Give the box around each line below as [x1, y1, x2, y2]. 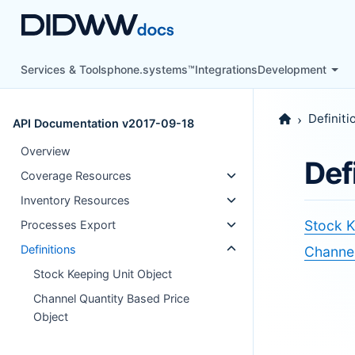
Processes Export [21, 218, 116, 231]
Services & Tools [21, 62, 108, 76]
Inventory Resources [21, 193, 131, 207]
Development [258, 62, 327, 76]
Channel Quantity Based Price [33, 292, 190, 305]
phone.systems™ [107, 62, 196, 76]
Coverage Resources [21, 169, 132, 182]
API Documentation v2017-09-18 [13, 116, 194, 130]
